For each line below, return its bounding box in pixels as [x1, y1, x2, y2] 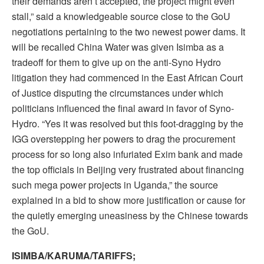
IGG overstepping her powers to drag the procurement [12, 132, 235, 146]
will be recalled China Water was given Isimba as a [12, 40, 224, 54]
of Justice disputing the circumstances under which [12, 86, 223, 100]
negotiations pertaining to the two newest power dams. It [12, 25, 245, 39]
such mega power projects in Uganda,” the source [12, 178, 218, 192]
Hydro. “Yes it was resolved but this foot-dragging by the [12, 117, 243, 131]
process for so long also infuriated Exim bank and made [12, 147, 243, 161]
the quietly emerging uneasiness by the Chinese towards [12, 209, 248, 223]
